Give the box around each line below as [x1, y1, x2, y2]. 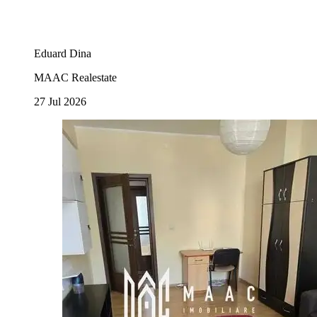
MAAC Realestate [34, 71, 117, 83]
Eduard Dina [34, 47, 91, 59]
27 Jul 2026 [34, 95, 86, 108]
